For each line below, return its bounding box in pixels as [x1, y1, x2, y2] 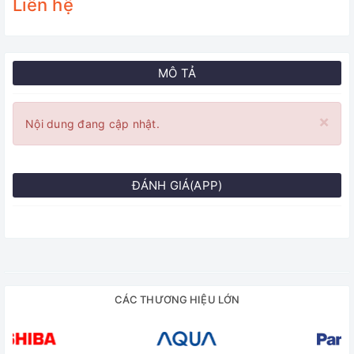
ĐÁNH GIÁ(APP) [132, 178, 222, 193]
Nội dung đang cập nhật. [25, 117, 160, 130]
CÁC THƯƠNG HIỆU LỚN [114, 293, 240, 306]
